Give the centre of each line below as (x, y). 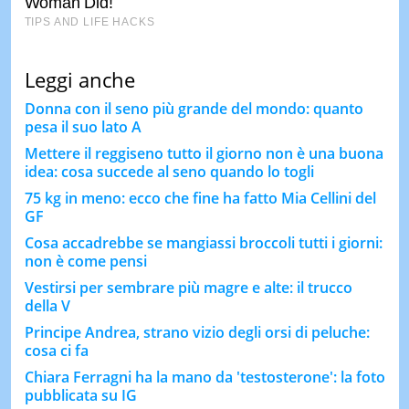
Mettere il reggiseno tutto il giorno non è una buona (204, 153)
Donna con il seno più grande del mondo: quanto (194, 108)
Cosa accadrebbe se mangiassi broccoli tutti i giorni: (203, 242)
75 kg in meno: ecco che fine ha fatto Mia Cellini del (200, 198)
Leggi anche (79, 79)
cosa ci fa (56, 350)
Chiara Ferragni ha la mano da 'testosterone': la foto (204, 377)
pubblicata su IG (80, 395)
